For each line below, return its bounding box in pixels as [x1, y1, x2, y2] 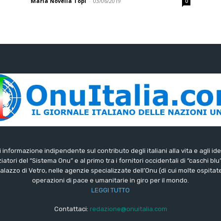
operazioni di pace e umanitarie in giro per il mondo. [32, 176, 189, 184]
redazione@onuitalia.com [89, 205, 167, 213]
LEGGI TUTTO [91, 186, 130, 194]
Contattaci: [54, 205, 90, 213]
